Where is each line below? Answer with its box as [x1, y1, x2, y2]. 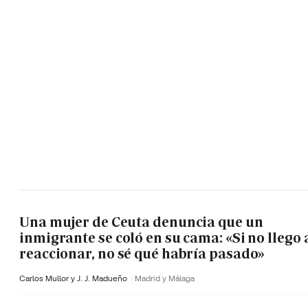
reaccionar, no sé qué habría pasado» [19, 244, 265, 263]
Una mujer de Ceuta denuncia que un [19, 212, 263, 231]
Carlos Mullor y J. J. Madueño [19, 273, 129, 284]
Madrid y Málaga [135, 273, 195, 284]
